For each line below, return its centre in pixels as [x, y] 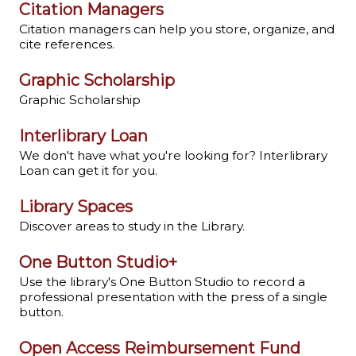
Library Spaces [76, 207]
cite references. [67, 44]
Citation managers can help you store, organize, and [177, 29]
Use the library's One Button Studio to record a [162, 282]
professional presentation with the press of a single [173, 297]
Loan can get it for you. [88, 171]
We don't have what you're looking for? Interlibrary [173, 156]
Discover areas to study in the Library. [132, 226]
